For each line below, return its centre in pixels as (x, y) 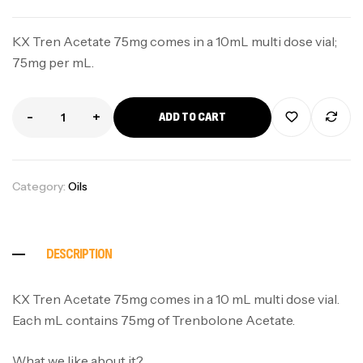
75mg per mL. (53, 62)
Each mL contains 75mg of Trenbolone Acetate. (154, 320)
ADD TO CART (192, 117)
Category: (40, 186)
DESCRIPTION (79, 254)
